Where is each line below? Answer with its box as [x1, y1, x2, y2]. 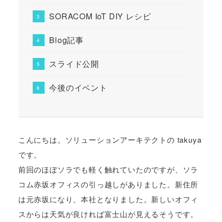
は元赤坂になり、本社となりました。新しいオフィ [18, 194, 199, 205]
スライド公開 [49, 58, 99, 70]
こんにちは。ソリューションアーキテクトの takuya [18, 134, 202, 145]
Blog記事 [49, 34, 84, 46]
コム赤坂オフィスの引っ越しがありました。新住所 [18, 179, 199, 190]
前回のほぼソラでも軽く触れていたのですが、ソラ [18, 164, 199, 175]
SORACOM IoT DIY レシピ [49, 10, 151, 22]
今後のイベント [49, 82, 108, 94]
